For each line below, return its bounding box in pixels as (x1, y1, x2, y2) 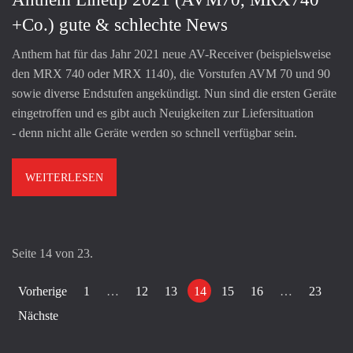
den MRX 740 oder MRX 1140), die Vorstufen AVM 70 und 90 (12, 66, 330, 80)
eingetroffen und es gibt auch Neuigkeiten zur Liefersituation (12, 106, 314, 120)
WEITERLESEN (25, 171, 103, 184)
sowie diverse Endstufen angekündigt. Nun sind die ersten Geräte (12, 86, 336, 100)
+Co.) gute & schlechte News (12, 14, 228, 35)
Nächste (18, 308, 58, 322)
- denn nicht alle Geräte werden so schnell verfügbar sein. (12, 125, 297, 139)
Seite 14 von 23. (12, 246, 93, 260)
